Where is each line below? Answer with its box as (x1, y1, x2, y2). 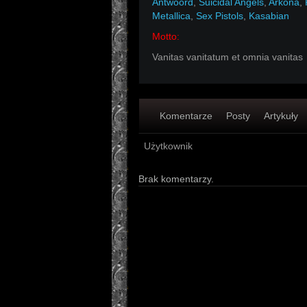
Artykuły (264, 110, 298, 121)
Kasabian (249, 10, 289, 21)
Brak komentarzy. (138, 173, 214, 184)
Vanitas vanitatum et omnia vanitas (152, 51, 303, 62)
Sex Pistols (196, 10, 243, 21)
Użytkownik (144, 140, 193, 151)
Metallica (152, 10, 191, 21)
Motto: (152, 31, 180, 42)
